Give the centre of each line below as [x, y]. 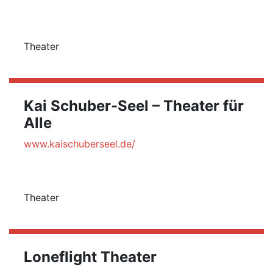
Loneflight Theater [90, 257]
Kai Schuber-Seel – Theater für [134, 106]
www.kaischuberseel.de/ [80, 144]
